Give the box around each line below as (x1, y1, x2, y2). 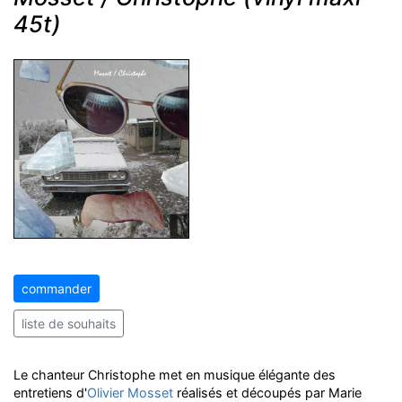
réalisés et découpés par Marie (173, 385, 362, 400)
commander (22, 281, 92, 296)
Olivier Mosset (87, 385, 173, 400)
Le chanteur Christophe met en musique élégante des (13, 367, 336, 382)
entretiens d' (13, 385, 87, 400)
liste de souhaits (22, 316, 116, 331)
